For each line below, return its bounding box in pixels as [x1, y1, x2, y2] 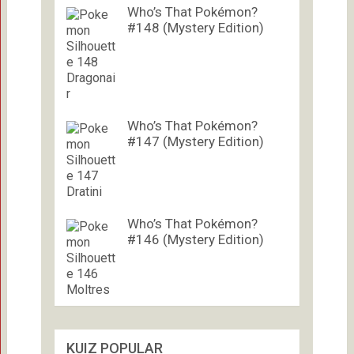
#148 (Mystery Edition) [126, 19, 264, 36]
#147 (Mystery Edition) [126, 133, 264, 149]
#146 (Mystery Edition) [126, 231, 264, 247]
